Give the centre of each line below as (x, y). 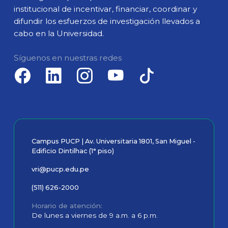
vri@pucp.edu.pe (61, 169)
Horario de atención (66, 206)
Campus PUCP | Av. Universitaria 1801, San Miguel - (114, 141)
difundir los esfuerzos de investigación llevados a (107, 21)
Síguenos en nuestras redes (68, 58)
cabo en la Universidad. (59, 34)
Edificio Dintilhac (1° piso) (73, 151)
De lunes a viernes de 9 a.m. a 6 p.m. (95, 216)
